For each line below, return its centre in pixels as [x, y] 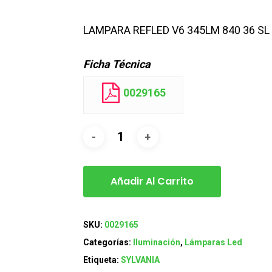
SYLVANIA [140, 260]
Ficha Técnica [117, 64]
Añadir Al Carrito [152, 182]
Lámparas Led [213, 243]
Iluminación [156, 243]
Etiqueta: [102, 260]
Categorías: [108, 243]
